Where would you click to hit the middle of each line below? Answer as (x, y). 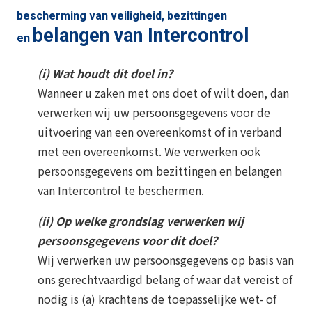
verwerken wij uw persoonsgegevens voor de (154, 112)
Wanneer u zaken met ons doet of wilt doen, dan (163, 92)
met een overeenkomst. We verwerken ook (149, 151)
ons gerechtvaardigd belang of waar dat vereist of (165, 279)
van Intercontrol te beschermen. (121, 190)
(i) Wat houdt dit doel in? (105, 73)
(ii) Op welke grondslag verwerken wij (141, 220)
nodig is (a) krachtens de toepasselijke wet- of (157, 298)
